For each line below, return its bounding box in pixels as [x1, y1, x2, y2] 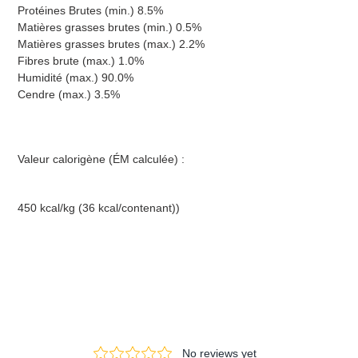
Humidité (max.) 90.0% [18, 70, 133, 84]
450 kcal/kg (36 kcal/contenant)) [18, 201, 180, 215]
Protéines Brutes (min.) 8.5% [18, 3, 163, 17]
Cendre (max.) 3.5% [18, 87, 120, 101]
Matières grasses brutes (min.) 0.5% [18, 20, 201, 34]
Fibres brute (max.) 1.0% [18, 54, 144, 67]
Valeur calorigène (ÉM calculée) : [18, 152, 185, 165]
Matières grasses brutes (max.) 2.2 [18, 37, 195, 50]
